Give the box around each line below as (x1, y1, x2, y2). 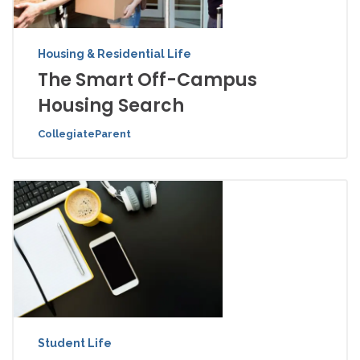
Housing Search (38, 93, 184, 119)
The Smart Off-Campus (38, 67, 257, 93)
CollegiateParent (38, 128, 131, 141)
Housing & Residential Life (38, 47, 191, 61)
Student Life (38, 337, 112, 350)
